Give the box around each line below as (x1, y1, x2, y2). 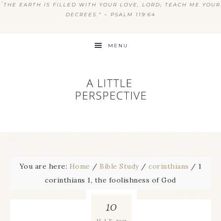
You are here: (19, 162, 70, 171)
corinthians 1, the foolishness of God (45, 176, 176, 184)
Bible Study (100, 162, 139, 171)
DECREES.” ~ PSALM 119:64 (65, 11, 156, 18)
